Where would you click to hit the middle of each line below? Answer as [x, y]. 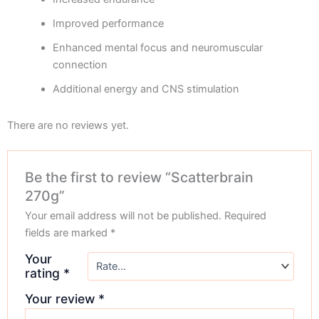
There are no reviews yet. [68, 126]
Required [246, 215]
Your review [62, 298]
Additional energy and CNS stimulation [146, 89]
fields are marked [68, 232]
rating [45, 273]
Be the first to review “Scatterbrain [140, 177]
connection [80, 64]
